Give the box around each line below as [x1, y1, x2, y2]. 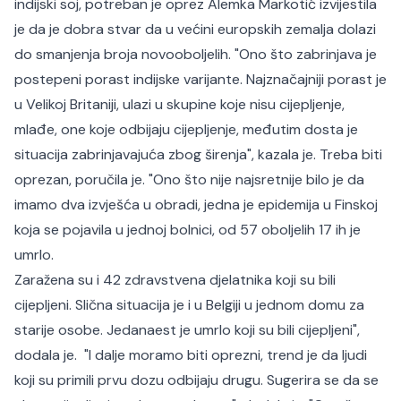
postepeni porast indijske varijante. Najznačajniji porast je [14, 70, 387, 89]
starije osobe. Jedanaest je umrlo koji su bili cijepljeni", [14, 320, 360, 339]
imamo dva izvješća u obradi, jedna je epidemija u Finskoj [14, 195, 378, 214]
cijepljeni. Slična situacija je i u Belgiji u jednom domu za [14, 295, 364, 314]
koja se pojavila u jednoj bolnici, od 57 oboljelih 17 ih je [14, 220, 361, 239]
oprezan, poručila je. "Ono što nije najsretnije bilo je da [14, 170, 364, 189]
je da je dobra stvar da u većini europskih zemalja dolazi [14, 20, 376, 38]
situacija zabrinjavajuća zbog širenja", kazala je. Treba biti [14, 145, 382, 164]
